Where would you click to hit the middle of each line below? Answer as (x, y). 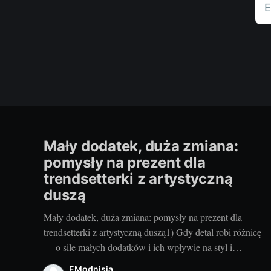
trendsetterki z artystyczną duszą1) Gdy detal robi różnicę (152, 232)
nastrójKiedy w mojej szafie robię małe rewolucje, (139, 262)
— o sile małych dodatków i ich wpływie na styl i (138, 247)
